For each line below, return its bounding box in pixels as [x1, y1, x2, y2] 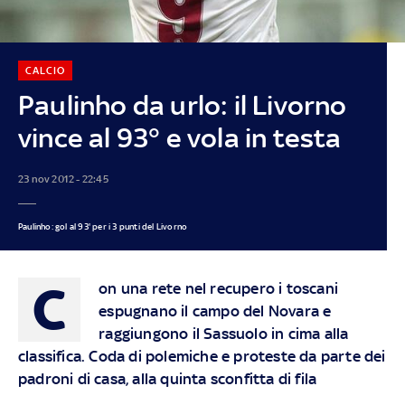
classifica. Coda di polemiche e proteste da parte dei [17, 346, 386, 365]
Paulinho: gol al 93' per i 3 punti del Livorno [17, 221, 188, 231]
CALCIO [24, 63, 65, 77]
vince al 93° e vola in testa [17, 121, 342, 154]
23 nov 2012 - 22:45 [17, 172, 108, 185]
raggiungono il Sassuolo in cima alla [99, 324, 349, 343]
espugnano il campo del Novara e [99, 301, 332, 320]
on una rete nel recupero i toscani [99, 278, 338, 297]
